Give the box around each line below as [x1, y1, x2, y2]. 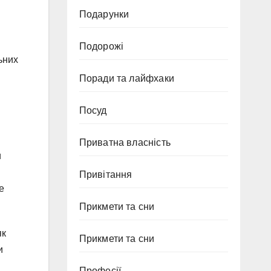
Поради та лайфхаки [79, 73, 175, 83]
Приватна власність [79, 137, 171, 148]
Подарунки [79, 9, 129, 19]
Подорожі [79, 41, 124, 51]
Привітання [79, 169, 132, 180]
